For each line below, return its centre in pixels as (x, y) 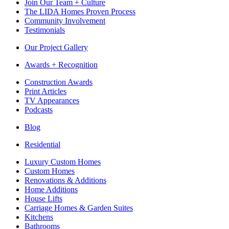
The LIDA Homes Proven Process (80, 12)
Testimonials (45, 30)
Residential (42, 144)
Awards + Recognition (61, 65)
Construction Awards (59, 82)
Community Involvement (65, 21)
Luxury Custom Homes (63, 162)
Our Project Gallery (56, 47)
